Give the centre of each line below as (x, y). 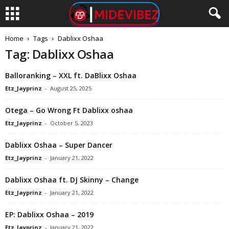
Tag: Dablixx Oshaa (60, 54)
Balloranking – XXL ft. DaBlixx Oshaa (71, 75)
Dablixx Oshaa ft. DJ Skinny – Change (72, 180)
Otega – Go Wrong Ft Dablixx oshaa (69, 110)
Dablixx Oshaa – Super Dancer (59, 145)
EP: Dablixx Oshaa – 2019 (49, 214)
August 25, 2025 (71, 88)
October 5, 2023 (72, 123)
